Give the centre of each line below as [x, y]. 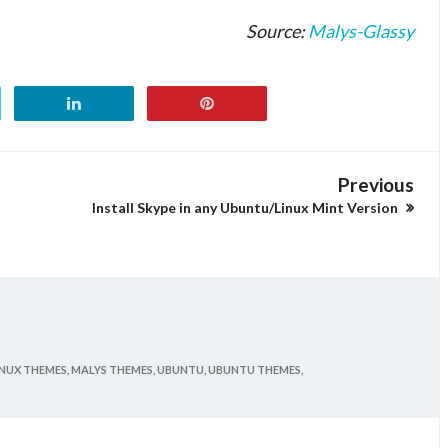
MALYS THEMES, [113, 369]
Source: [277, 30]
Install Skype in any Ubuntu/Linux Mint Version [246, 207]
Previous [376, 184]
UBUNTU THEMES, [255, 369]
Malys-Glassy [361, 30]
